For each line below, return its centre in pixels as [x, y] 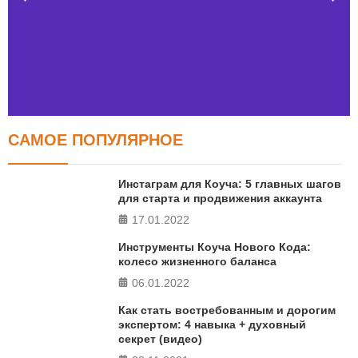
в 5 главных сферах [179, 191]
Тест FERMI [179, 148]
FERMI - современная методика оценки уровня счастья [179, 176]
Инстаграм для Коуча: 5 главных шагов [230, 184]
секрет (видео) [161, 339]
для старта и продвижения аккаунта [221, 199]
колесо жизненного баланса [198, 262]
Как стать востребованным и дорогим [227, 310]
